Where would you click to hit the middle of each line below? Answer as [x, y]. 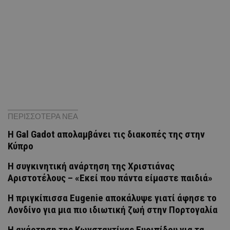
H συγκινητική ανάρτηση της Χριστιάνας [91, 166]
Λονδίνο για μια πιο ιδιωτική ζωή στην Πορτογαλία [113, 209]
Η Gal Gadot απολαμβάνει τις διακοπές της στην [106, 134]
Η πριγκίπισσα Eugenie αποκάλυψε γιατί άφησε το [112, 198]
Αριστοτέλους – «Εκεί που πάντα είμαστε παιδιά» [110, 178]
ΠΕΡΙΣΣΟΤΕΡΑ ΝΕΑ [43, 116]
